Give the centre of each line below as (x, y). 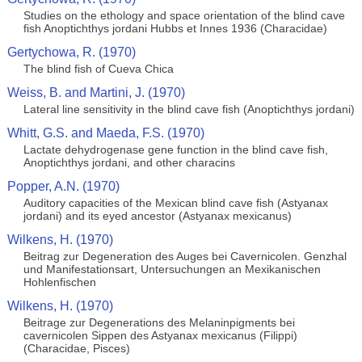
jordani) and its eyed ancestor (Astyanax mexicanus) (157, 216)
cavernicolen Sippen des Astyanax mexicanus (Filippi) (160, 335)
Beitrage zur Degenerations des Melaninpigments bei (159, 322)
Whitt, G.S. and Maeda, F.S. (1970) (105, 133)
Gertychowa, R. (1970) (71, 52)
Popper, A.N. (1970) (63, 186)
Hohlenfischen (59, 282)
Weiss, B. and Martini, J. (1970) (96, 93)
